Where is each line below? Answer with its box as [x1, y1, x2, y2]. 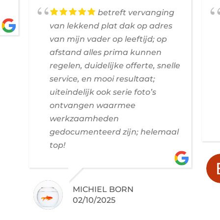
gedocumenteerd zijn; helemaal [50, 127, 179, 137]
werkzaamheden [50, 113, 119, 123]
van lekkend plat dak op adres [50, 21, 173, 30]
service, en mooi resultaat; [50, 74, 156, 83]
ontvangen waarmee [50, 100, 136, 110]
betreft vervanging [98, 7, 175, 17]
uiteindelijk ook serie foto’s [50, 87, 157, 97]
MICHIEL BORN [73, 184, 134, 194]
